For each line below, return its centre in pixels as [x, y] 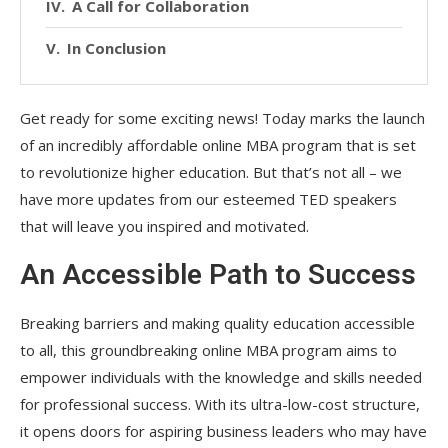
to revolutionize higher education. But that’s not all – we [211, 171]
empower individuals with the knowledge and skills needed [221, 376]
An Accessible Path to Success [218, 274]
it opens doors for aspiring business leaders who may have [223, 430]
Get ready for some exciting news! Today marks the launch [222, 117]
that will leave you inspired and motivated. [164, 225]
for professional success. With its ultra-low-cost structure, [220, 403]
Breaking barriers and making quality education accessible [217, 322]
